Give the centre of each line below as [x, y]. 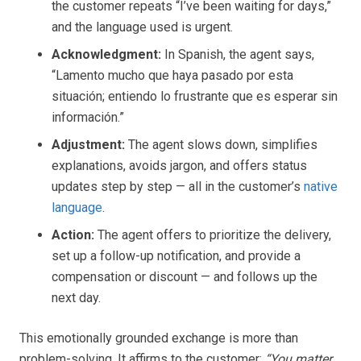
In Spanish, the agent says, [238, 54]
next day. [76, 298]
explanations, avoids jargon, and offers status [179, 166]
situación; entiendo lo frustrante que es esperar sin [195, 96]
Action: [73, 235]
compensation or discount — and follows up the [185, 277]
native [321, 187]
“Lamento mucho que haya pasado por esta [172, 75]
